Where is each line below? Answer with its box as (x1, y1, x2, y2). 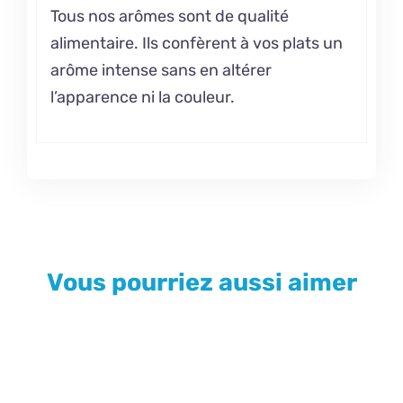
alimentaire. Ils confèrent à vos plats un (49, 33, 343, 54)
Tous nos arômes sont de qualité (49, 6, 289, 27)
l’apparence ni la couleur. (49, 87, 235, 108)
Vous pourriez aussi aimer (46, 268, 357, 298)
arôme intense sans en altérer (49, 60, 272, 81)
